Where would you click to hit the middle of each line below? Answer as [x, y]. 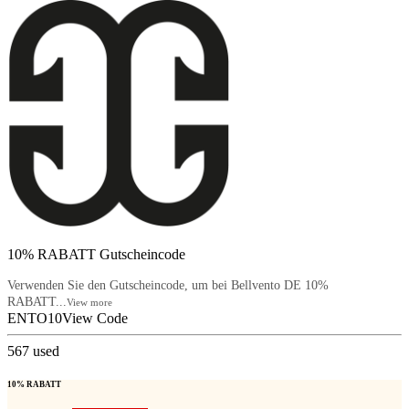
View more [89, 303]
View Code [95, 319]
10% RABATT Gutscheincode [96, 255]
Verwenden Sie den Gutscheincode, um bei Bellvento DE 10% [168, 286]
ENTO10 [35, 319]
